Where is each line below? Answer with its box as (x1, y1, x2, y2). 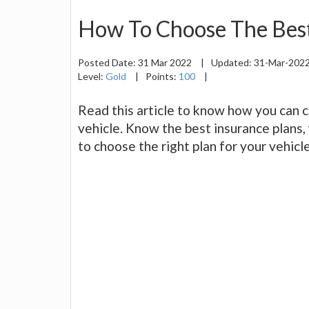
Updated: (211, 56, 254, 68)
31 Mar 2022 (138, 56, 194, 68)
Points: (146, 70, 179, 82)
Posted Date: (78, 56, 138, 68)
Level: (78, 70, 106, 82)
